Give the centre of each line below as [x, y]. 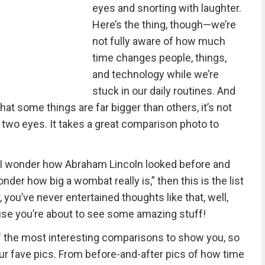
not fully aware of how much [159, 41]
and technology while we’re [155, 74]
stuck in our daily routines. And [164, 91]
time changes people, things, [159, 58]
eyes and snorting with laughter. [167, 8]
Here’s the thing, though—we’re [164, 25]
